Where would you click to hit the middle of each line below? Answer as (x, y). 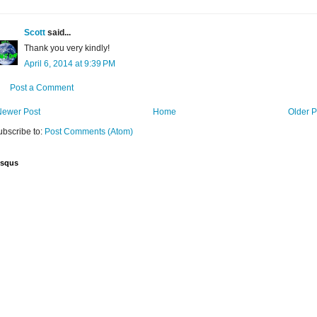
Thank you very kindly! (67, 48)
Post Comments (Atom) (89, 132)
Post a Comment (42, 88)
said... (58, 33)
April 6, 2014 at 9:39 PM (70, 64)
